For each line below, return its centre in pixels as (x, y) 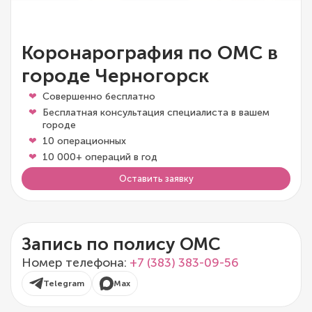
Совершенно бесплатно (99, 96)
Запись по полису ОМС (121, 244)
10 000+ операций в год (100, 157)
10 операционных (84, 141)
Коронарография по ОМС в (150, 52)
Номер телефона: (76, 263)
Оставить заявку (156, 178)
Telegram (64, 283)
